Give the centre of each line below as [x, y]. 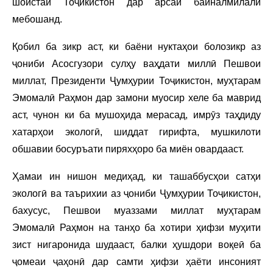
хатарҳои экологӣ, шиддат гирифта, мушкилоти [136, 132]
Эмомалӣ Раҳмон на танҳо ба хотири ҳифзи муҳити [136, 228]
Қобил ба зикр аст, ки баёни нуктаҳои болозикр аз [136, 47]
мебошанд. [37, 19]
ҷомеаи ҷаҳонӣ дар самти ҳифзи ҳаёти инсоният [136, 262]
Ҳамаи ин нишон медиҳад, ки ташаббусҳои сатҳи [136, 177]
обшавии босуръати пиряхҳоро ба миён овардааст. [128, 149]
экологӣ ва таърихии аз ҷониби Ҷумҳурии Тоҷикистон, [136, 194]
